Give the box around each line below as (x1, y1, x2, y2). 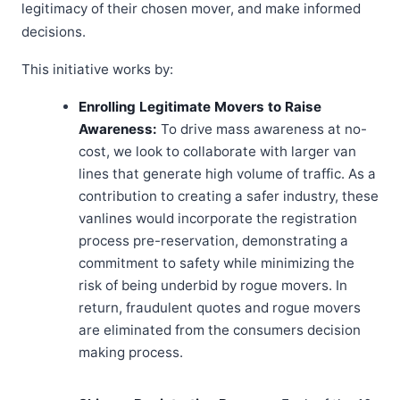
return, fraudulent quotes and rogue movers (79, 299, 361, 317)
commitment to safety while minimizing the (79, 254, 354, 272)
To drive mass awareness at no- (157, 121, 367, 138)
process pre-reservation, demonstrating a (79, 232, 348, 250)
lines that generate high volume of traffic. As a (79, 165, 376, 183)
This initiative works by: (21, 61, 173, 79)
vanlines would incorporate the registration (79, 210, 357, 228)
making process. (79, 344, 183, 362)
